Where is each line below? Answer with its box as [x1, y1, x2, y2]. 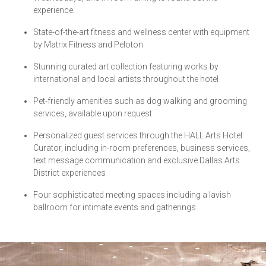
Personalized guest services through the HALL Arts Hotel [33, 130, 242, 140]
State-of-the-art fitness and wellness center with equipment [33, 27, 249, 37]
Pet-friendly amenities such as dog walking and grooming [33, 96, 247, 106]
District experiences [33, 167, 106, 178]
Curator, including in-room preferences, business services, [33, 142, 250, 153]
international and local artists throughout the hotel [33, 74, 218, 84]
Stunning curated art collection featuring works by [33, 61, 218, 71]
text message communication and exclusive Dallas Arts [33, 155, 240, 165]
